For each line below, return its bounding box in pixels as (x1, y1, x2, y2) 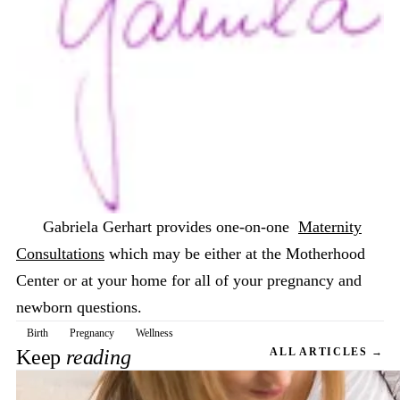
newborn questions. (16, 298, 142, 317)
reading (66, 346, 131, 370)
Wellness (136, 327, 173, 340)
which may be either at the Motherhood (104, 245, 365, 263)
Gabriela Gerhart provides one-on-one (16, 218, 298, 237)
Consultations (16, 245, 104, 263)
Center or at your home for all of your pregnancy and (16, 271, 362, 290)
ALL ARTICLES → (270, 346, 384, 359)
